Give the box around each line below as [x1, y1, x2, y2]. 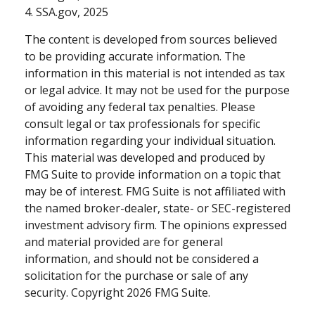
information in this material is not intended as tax [25, 65, 285, 81]
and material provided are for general [25, 233, 223, 250]
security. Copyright [25, 284, 127, 300]
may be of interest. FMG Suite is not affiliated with [25, 183, 285, 199]
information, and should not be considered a [25, 250, 259, 266]
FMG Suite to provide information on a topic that [25, 166, 281, 182]
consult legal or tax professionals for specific [25, 115, 260, 131]
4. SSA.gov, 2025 [25, 4, 108, 20]
